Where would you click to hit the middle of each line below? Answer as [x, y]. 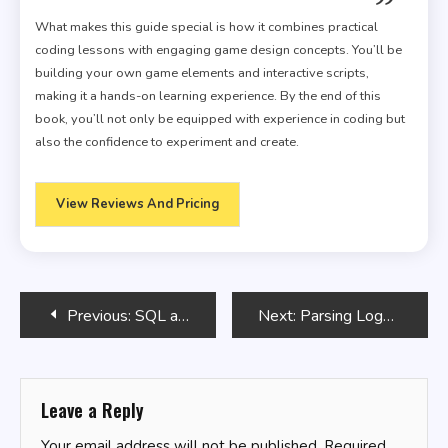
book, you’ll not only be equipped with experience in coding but [220, 118]
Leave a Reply [92, 409]
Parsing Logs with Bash [342, 315]
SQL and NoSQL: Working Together [156, 315]
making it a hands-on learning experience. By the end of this [208, 95]
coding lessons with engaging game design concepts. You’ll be [218, 49]
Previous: [99, 315]
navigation [83, 358]
